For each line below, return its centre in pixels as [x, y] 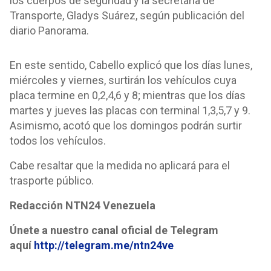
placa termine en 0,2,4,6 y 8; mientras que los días [128, 95]
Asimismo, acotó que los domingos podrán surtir [126, 126]
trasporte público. [53, 181]
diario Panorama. [51, 31]
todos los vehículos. [59, 141]
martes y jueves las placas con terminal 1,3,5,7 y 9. [130, 110]
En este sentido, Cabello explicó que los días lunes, [131, 65]
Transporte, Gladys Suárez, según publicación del [127, 15]
